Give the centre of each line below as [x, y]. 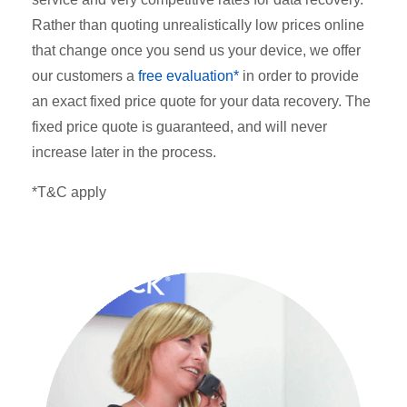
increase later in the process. [124, 152]
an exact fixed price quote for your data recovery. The [201, 101]
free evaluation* [189, 75]
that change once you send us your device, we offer [196, 50]
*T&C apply [69, 192]
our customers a [83, 75]
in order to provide [301, 75]
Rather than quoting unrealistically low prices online [198, 25]
